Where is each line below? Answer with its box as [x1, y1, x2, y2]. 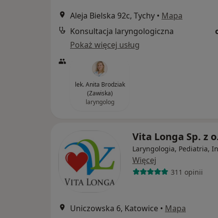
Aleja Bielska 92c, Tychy [70, 10, 155, 21]
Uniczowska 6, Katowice [70, 203, 158, 214]
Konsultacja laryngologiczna [70, 26, 174, 36]
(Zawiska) [87, 89, 113, 97]
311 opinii [170, 167, 203, 177]
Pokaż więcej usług [70, 39, 140, 50]
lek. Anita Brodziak [74, 80, 125, 89]
